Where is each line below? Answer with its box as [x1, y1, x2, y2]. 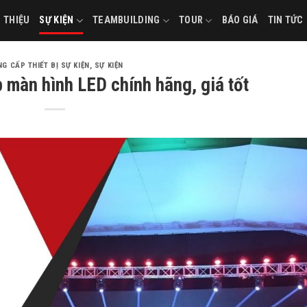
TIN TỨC [267, 14, 304, 26]
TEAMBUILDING [93, 14, 160, 26]
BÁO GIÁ [221, 14, 258, 26]
